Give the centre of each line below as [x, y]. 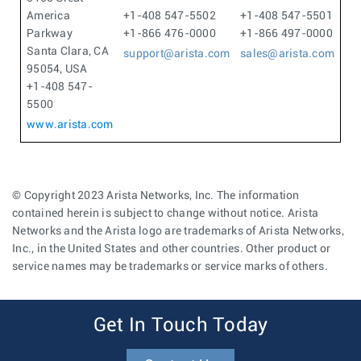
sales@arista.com [287, 54]
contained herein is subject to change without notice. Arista [165, 213]
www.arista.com [70, 124]
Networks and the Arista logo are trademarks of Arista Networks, [178, 231]
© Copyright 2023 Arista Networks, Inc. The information [156, 195]
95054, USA [57, 69]
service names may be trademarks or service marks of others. [170, 266]
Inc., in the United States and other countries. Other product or [171, 249]
